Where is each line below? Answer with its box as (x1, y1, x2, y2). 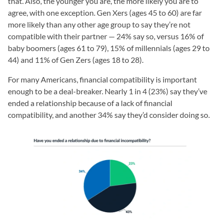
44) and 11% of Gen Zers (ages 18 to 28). (8, 55, 143, 64)
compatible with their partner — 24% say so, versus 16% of (8, 31, 204, 41)
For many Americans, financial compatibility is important (8, 75, 197, 84)
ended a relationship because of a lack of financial (8, 98, 172, 108)
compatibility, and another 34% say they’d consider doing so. (8, 110, 210, 119)
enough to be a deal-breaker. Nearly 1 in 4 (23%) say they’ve (8, 86, 207, 96)
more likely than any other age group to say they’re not (8, 20, 191, 29)
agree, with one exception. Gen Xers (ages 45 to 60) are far (8, 8, 202, 17)
